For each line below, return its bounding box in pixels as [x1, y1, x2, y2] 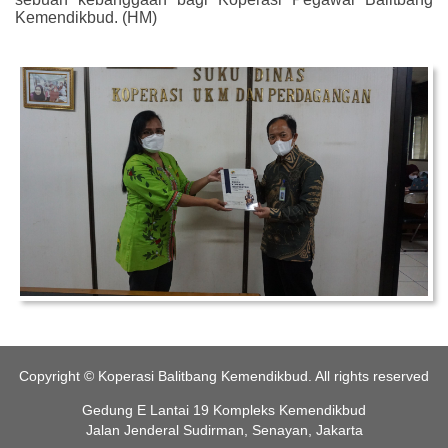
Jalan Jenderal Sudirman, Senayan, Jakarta [85, 422, 363, 439]
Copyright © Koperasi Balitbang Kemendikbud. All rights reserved [19, 368, 429, 385]
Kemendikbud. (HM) [15, 8, 161, 26]
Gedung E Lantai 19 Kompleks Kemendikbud [82, 402, 366, 419]
